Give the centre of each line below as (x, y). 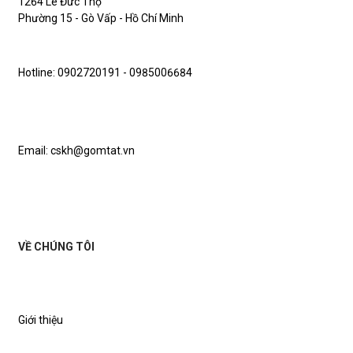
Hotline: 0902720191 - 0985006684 (105, 73)
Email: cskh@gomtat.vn (76, 151)
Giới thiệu (41, 320)
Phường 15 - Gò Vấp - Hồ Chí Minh (101, 18)
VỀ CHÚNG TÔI (56, 246)
